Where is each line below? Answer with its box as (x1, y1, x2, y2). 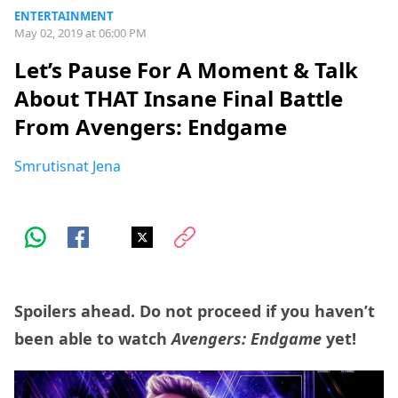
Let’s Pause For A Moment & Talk (14, 55, 358, 85)
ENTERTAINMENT (14, 8, 114, 24)
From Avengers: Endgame (14, 112, 287, 142)
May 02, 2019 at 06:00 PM (14, 25, 147, 41)
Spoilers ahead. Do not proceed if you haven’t (14, 300, 375, 322)
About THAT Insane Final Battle (14, 84, 343, 114)
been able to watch (14, 328, 171, 350)
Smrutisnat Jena (14, 156, 121, 177)
